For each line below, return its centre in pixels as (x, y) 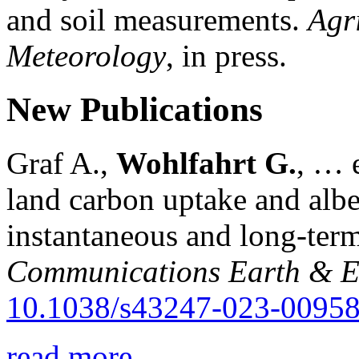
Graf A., (61, 163)
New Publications (135, 109)
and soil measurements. (157, 19)
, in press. (226, 55)
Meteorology (86, 55)
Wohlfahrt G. (206, 163)
